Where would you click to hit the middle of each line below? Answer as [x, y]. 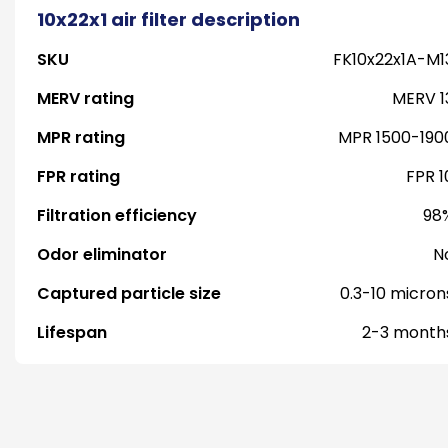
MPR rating [81, 137]
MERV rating [85, 98]
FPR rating [78, 176]
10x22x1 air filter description [168, 19]
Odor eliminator [102, 254]
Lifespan [72, 332]
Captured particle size [129, 293]
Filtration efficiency [117, 215]
